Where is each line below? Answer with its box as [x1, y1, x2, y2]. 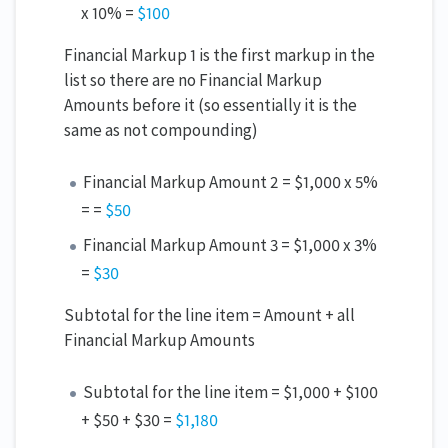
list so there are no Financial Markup [64, 69, 322, 92]
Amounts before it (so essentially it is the [64, 94, 357, 117]
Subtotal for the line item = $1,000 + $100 [83, 381, 379, 404]
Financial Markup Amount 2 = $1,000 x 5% [83, 171, 379, 194]
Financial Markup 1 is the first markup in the [64, 44, 375, 67]
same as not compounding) [64, 119, 258, 142]
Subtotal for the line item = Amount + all [64, 304, 355, 327]
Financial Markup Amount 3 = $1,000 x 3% [83, 234, 378, 257]
